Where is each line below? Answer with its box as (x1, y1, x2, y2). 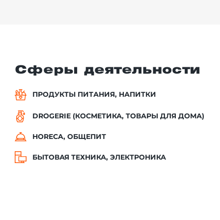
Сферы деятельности (15, 64, 200, 76)
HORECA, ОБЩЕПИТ (32, 132, 106, 141)
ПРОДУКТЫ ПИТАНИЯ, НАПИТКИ (32, 90, 156, 99)
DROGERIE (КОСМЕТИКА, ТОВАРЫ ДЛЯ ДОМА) (32, 111, 204, 121)
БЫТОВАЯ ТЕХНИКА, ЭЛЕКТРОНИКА (32, 152, 166, 162)
